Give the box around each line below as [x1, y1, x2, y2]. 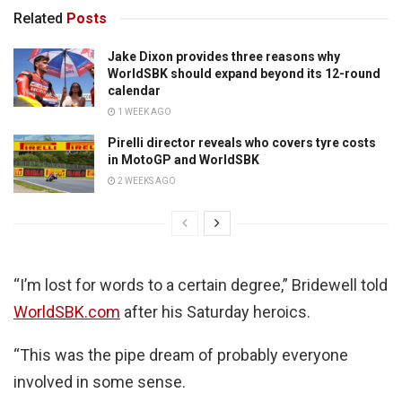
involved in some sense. [13, 371, 189, 391]
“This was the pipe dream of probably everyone [13, 345, 348, 364]
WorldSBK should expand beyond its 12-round [108, 66, 380, 82]
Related [13, 10, 63, 28]
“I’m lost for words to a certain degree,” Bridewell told [13, 275, 388, 294]
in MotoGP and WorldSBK [108, 153, 259, 168]
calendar [108, 83, 161, 99]
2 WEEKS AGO [116, 176, 176, 187]
